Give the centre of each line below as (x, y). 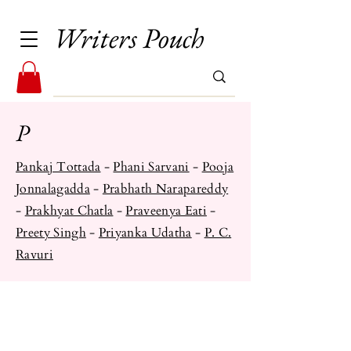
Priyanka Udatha (145, 232)
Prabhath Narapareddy (165, 188)
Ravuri (34, 254)
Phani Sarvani (151, 166)
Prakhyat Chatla (69, 210)
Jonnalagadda (53, 188)
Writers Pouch (129, 38)
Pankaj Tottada (58, 166)
